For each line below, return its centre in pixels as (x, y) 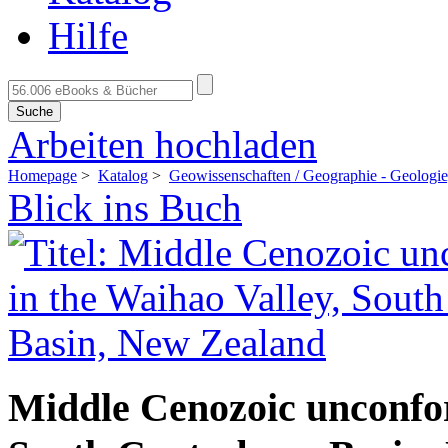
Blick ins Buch (125, 207)
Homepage (42, 175)
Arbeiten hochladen (162, 144)
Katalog (123, 175)
